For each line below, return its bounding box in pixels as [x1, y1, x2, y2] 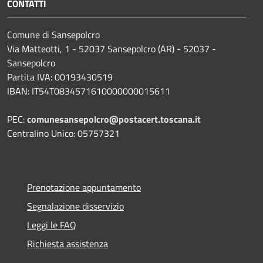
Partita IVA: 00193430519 [7, 70, 113, 85]
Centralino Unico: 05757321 [7, 126, 120, 141]
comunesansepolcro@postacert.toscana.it [27, 112, 201, 127]
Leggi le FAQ [27, 218, 76, 232]
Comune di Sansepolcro [7, 28, 100, 42]
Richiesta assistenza [27, 237, 108, 251]
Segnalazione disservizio [27, 199, 124, 214]
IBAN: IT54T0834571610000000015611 [7, 84, 170, 99]
